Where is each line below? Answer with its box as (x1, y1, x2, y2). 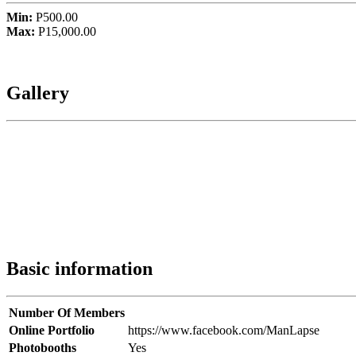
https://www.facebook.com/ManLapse (128, 323, 319, 338)
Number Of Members (9, 306, 125, 320)
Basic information (6, 258, 153, 280)
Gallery (6, 83, 69, 104)
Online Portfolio (9, 323, 95, 338)
